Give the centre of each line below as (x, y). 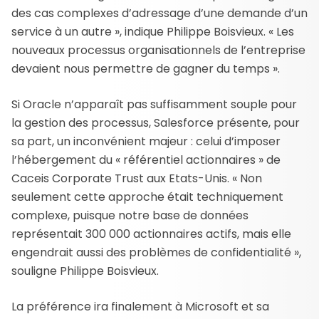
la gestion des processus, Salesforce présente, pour (156, 122)
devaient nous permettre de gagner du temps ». (146, 68)
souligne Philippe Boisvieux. (85, 271)
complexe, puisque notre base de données (130, 215)
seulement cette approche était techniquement (147, 197)
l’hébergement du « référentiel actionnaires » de (146, 159)
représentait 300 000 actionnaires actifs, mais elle (151, 234)
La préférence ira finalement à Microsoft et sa (140, 306)
